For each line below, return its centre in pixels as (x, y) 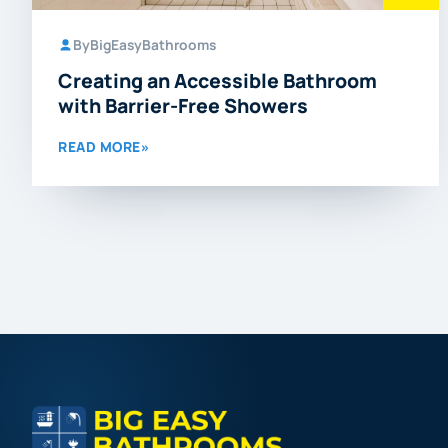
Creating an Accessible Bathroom (217, 80)
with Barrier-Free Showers (183, 105)
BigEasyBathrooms (153, 44)
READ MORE (99, 146)
